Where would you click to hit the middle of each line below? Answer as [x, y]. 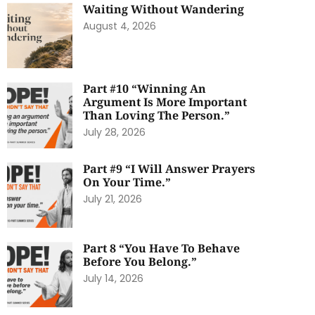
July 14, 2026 [114, 278]
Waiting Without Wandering [164, 9]
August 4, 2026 [120, 26]
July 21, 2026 [113, 199]
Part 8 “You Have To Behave [162, 248]
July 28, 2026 [115, 133]
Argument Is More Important [165, 102]
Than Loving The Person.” [157, 116]
